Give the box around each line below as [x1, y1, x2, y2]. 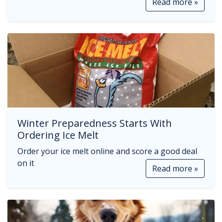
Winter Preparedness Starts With [17, 116, 172, 130]
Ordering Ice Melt [17, 128, 99, 142]
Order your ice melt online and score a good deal [17, 146, 197, 157]
